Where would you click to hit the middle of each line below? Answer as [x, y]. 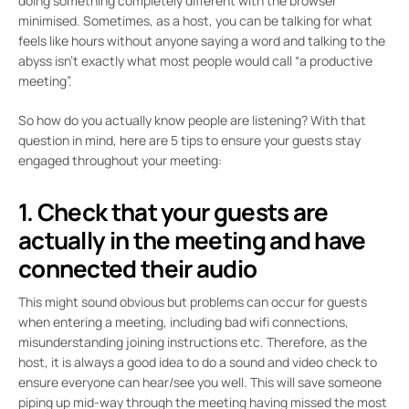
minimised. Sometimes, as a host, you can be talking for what [195, 21]
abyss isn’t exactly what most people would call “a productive [195, 61]
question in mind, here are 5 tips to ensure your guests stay [189, 140]
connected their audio [138, 268]
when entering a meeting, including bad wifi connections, [184, 322]
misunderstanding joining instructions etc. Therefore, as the [193, 342]
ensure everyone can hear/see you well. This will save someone [200, 382]
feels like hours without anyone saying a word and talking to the [202, 41]
